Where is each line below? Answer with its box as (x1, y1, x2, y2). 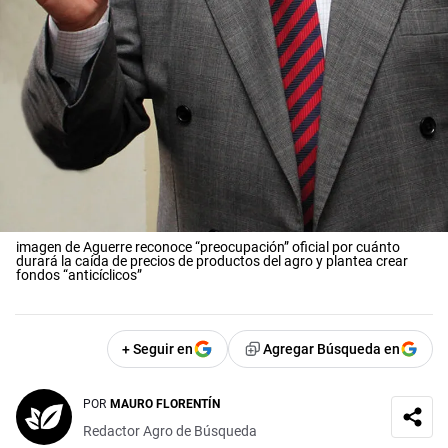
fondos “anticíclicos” (16, 266, 142, 283)
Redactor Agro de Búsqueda (83, 423, 257, 440)
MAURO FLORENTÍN (110, 397, 220, 412)
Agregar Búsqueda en (263, 340, 400, 357)
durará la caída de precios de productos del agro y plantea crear (16, 252, 408, 269)
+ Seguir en (122, 340, 193, 357)
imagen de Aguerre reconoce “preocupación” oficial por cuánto (16, 238, 400, 255)
